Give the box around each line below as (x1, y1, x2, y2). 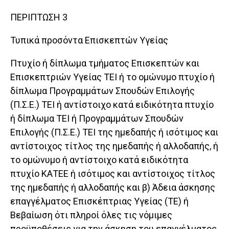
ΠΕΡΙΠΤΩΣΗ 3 (10, 12, 67, 23)
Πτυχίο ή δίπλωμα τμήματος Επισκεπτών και (10, 58, 199, 69)
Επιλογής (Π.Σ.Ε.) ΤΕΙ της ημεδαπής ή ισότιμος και (10, 127, 218, 138)
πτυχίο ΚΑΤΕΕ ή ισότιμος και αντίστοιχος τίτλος (10, 168, 215, 179)
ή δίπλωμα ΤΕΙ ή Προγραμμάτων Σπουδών (10, 113, 184, 124)
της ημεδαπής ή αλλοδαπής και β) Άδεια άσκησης (10, 182, 215, 193)
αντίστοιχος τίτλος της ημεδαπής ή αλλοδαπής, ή (10, 141, 218, 152)
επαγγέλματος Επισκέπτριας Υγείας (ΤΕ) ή (10, 196, 189, 207)
